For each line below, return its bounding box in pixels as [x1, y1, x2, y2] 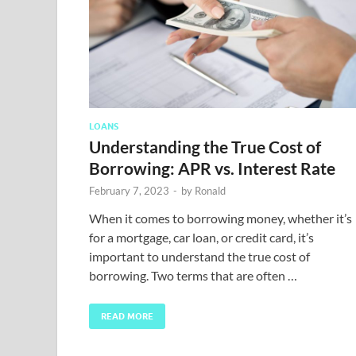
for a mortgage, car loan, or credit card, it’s [89, 229, 314, 245]
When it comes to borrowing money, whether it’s [89, 210, 352, 226]
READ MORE [101, 310, 153, 322]
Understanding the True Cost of [89, 136, 321, 157]
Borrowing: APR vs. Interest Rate [89, 157, 335, 178]
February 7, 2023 [89, 184, 169, 197]
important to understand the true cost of [89, 248, 310, 264]
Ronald [195, 184, 226, 197]
